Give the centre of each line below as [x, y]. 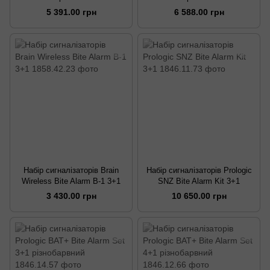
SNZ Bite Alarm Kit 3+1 [199, 181]
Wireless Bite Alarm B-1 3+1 [71, 181]
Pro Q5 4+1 [199, 8]
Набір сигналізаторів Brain [71, 171]
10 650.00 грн [199, 196]
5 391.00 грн [71, 12]
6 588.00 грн [199, 12]
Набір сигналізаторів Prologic [199, 171]
